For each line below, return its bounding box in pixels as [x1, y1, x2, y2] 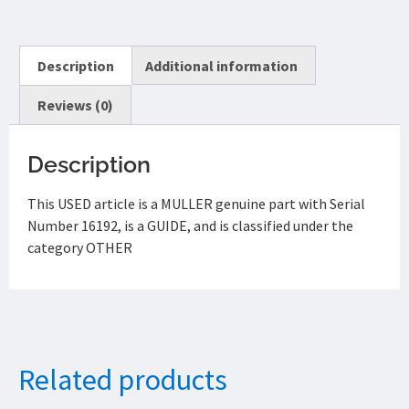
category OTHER [27, 238, 132, 257]
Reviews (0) [37, 96, 114, 115]
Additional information [144, 56, 298, 75]
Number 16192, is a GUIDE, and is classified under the [27, 216, 353, 236]
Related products [18, 362, 227, 399]
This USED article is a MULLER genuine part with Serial [27, 194, 365, 214]
